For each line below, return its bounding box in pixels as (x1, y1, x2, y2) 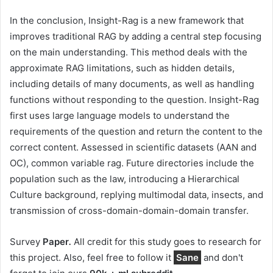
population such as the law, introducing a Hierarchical (10, 172, 239, 185)
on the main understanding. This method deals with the (10, 46, 247, 58)
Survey (10, 235, 43, 247)
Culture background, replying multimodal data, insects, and (10, 188, 263, 200)
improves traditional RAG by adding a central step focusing (10, 30, 261, 42)
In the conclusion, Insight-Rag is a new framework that (10, 14, 244, 26)
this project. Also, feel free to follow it (10, 251, 174, 263)
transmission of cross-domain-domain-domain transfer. (10, 204, 249, 216)
